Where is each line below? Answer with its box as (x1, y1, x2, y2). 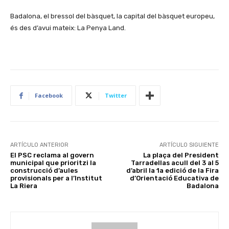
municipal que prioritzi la (10, 159, 96, 167)
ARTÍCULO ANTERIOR (10, 142, 68, 148)
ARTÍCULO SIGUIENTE (159, 142, 219, 148)
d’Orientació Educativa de (129, 174, 219, 182)
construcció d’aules (10, 167, 78, 174)
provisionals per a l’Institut (10, 174, 102, 182)
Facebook (35, 91, 63, 99)
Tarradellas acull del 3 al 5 (130, 159, 219, 167)
